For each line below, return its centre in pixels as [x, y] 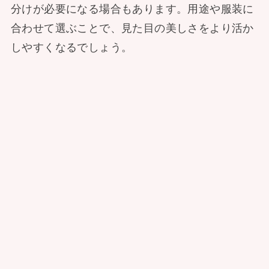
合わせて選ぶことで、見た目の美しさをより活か [132, 28]
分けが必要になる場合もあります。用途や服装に [132, 9]
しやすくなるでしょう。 [71, 47]
